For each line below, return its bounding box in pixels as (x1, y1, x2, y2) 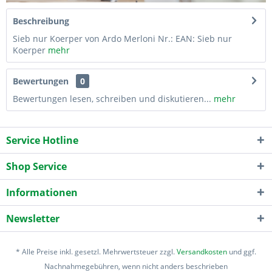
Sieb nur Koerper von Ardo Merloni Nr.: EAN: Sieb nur (13, 32, 232, 44)
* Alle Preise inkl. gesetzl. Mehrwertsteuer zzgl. (16, 246, 177, 257)
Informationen (6, 185, 78, 199)
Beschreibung (13, 15, 69, 27)
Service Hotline (6, 133, 78, 147)
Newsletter (6, 211, 59, 225)
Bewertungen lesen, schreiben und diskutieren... (13, 92, 211, 104)
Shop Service (6, 159, 67, 173)
